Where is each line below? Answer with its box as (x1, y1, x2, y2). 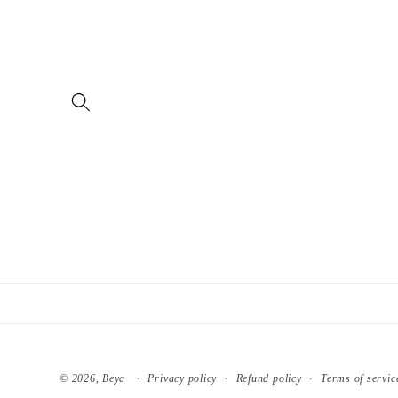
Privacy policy (147, 371, 218, 385)
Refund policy (235, 371, 302, 385)
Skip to (28, 4, 79, 22)
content (28, 21, 83, 39)
